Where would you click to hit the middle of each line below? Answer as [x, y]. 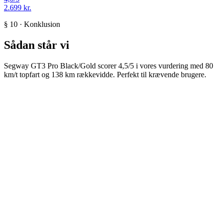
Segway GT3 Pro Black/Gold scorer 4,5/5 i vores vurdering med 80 [109, 66]
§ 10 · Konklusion [32, 24]
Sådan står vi [37, 45]
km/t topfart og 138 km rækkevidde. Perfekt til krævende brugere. [105, 74]
